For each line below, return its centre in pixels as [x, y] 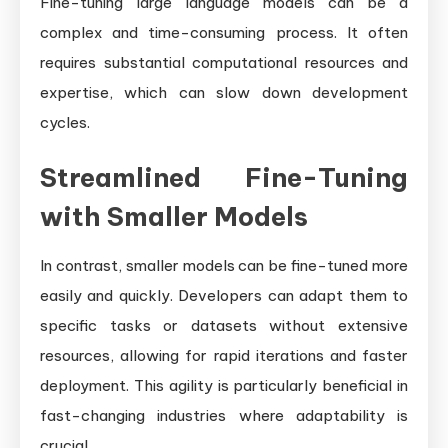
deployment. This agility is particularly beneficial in [224, 385]
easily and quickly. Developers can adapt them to [224, 295]
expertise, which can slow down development [224, 92]
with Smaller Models [174, 216]
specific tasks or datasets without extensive [224, 325]
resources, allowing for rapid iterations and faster [224, 355]
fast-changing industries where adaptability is [224, 415]
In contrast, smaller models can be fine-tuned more [224, 265]
